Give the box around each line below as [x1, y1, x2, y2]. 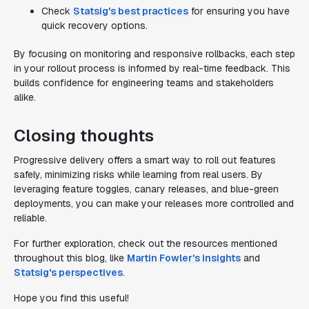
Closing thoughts [14, 125, 154, 146]
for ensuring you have [188, 5, 290, 17]
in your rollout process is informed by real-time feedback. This [14, 62, 290, 74]
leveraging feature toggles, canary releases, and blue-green [14, 183, 279, 195]
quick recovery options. [41, 19, 148, 32]
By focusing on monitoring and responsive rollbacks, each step [14, 48, 295, 60]
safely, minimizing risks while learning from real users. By [14, 168, 263, 181]
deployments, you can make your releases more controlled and [14, 197, 294, 210]
